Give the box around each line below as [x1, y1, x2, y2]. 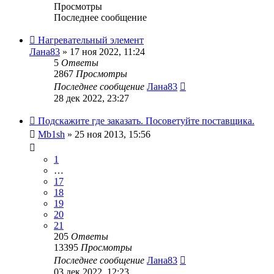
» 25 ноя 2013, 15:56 [65, 128, 150, 139]
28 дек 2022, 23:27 [54, 92, 129, 103]
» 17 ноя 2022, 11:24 [60, 46, 145, 57]
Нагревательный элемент [38, 34, 144, 45]
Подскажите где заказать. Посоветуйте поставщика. [38, 115, 254, 126]
